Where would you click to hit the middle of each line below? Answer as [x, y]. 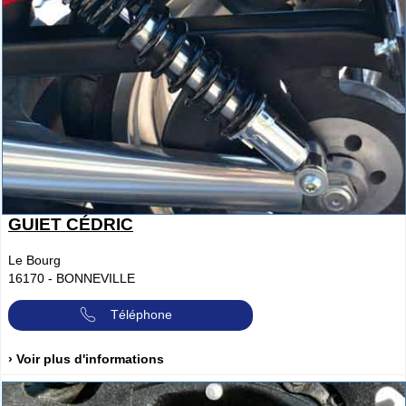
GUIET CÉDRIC [71, 224]
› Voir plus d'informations [86, 359]
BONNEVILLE [96, 278]
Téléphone [141, 314]
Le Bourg [34, 260]
